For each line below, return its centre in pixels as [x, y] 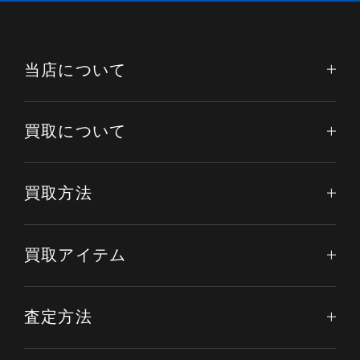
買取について [75, 131]
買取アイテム [75, 254]
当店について [75, 70]
